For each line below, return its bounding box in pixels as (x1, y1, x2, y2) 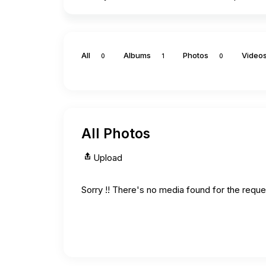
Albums (123, 50, 151, 60)
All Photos (81, 125, 150, 142)
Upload (93, 152, 122, 164)
